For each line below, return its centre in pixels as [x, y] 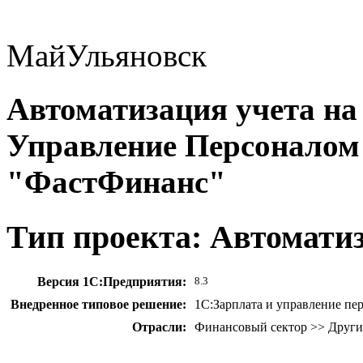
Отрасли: [159, 327]
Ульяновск [136, 56]
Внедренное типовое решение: [98, 305]
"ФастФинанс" [116, 182]
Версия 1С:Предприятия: [112, 282]
